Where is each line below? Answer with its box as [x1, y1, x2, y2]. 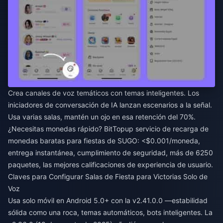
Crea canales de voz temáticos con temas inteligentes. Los [8, 88, 199, 97]
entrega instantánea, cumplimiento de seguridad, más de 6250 [8, 148, 213, 157]
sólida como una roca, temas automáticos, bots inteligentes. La [8, 208, 213, 217]
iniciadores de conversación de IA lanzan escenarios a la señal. [8, 100, 212, 109]
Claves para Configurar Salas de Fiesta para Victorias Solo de [8, 172, 208, 181]
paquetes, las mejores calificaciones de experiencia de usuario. [8, 160, 213, 169]
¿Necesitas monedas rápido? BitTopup [8, 124, 135, 133]
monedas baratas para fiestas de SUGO [8, 136, 137, 145]
